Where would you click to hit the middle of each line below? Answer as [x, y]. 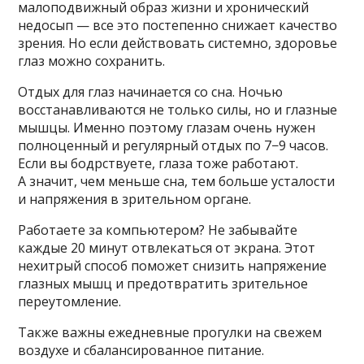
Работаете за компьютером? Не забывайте [158, 230]
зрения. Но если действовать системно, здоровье [178, 43]
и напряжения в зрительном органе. [135, 199]
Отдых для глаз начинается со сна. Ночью [151, 91]
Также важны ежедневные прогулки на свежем [170, 332]
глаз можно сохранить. [92, 61]
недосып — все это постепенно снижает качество [178, 25]
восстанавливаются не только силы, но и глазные [178, 109]
